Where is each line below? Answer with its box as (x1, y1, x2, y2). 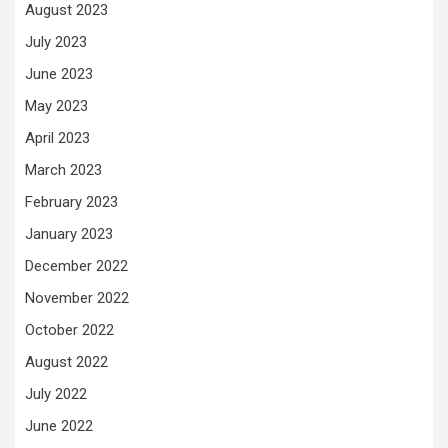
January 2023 (25, 224, 113, 243)
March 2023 (25, 160, 102, 179)
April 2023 (25, 128, 90, 147)
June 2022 (25, 416, 93, 435)
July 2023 (25, 32, 87, 51)
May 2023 (25, 96, 88, 115)
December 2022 (25, 256, 128, 275)
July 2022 (25, 384, 87, 403)
